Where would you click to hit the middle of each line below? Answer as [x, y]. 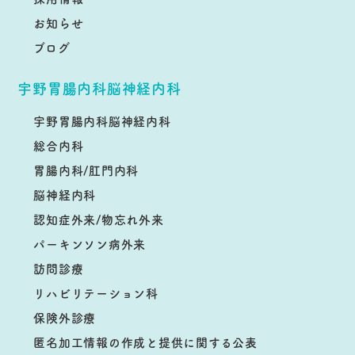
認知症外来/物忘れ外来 [99, 219]
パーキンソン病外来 [90, 244]
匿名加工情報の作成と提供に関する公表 [145, 342]
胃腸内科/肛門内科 [86, 170]
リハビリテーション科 [96, 293]
